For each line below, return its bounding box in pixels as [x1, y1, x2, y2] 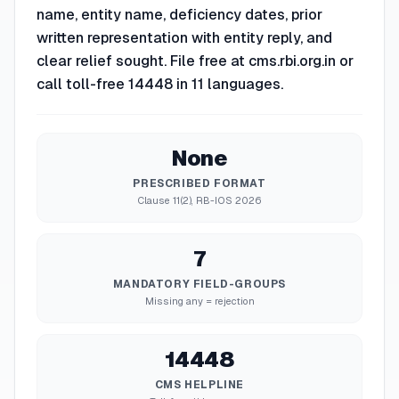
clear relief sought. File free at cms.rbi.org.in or [37, 53, 354, 69]
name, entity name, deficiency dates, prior [37, 6, 322, 23]
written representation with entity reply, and [37, 29, 332, 46]
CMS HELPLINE [154, 379, 245, 391]
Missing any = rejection [144, 296, 255, 306]
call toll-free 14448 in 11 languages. [37, 76, 283, 93]
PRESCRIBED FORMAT [133, 177, 266, 190]
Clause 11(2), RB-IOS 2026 [137, 195, 262, 206]
